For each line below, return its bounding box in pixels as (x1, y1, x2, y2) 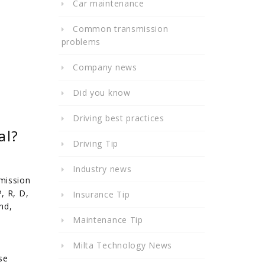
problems (61, 36, 101, 47)
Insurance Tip (73, 189, 130, 200)
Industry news (73, 163, 132, 174)
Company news (73, 62, 137, 73)
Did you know (73, 87, 131, 98)
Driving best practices (73, 112, 164, 124)
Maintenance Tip (73, 214, 143, 225)
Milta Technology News (73, 240, 172, 251)
